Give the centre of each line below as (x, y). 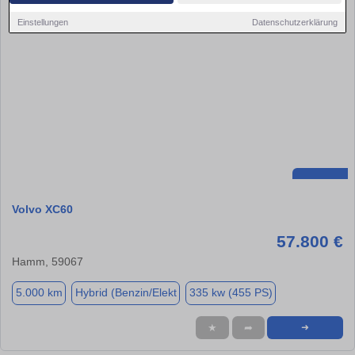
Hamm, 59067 (48, 261)
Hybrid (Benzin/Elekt (126, 293)
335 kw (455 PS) (231, 293)
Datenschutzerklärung (294, 22)
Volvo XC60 (42, 209)
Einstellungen (43, 22)
